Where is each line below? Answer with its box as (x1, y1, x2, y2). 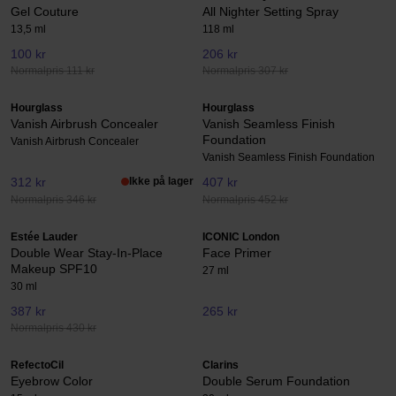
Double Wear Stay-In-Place (11, 245, 163, 260)
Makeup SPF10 (11, 261, 97, 276)
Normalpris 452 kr (202, 193, 288, 206)
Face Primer (202, 245, 271, 260)
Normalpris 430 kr (11, 321, 96, 334)
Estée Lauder (11, 230, 78, 243)
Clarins (202, 359, 239, 372)
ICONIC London (202, 230, 279, 243)
